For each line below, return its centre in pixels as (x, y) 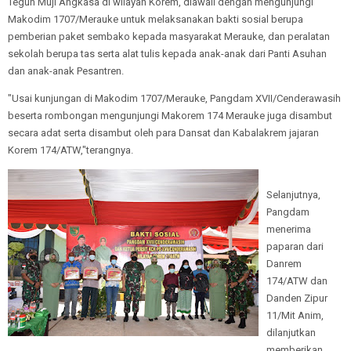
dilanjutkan (291, 333)
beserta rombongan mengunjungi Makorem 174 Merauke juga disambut (170, 116)
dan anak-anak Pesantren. (66, 71)
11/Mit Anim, (295, 315)
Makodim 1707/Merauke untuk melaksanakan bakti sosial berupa (156, 19)
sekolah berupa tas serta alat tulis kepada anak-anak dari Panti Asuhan (167, 54)
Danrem (284, 264)
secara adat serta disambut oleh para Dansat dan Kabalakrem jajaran (163, 133)
